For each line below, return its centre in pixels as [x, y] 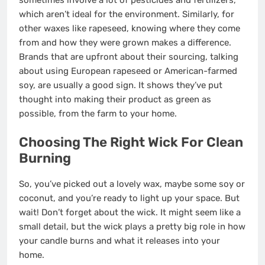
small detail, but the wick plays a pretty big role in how [132, 227]
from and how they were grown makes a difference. [125, 43]
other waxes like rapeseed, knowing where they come [130, 29]
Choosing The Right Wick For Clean [131, 142]
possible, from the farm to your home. [98, 114]
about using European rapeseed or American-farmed [128, 71]
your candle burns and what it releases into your [119, 241]
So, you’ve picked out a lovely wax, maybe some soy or [132, 184]
